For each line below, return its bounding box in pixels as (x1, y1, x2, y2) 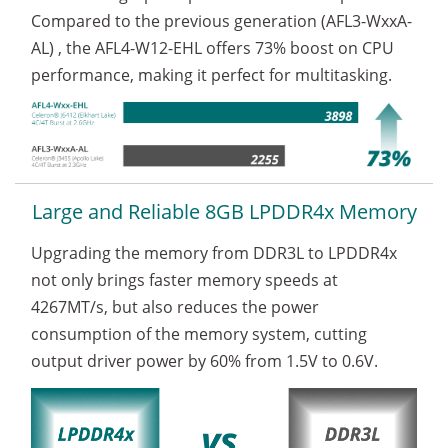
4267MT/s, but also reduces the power (31, 296, 319, 318)
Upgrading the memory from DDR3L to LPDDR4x (31, 242, 397, 264)
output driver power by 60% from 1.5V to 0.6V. (31, 350, 378, 372)
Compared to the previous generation (31, 10, 321, 33)
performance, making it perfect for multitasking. (31, 64, 392, 87)
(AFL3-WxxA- (321, 10, 412, 33)
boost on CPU (286, 37, 394, 60)
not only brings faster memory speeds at (31, 269, 338, 291)
